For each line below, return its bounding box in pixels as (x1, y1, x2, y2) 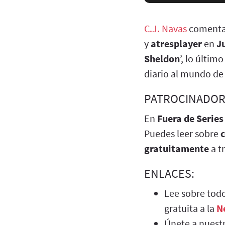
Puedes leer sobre (144, 127, 220, 140)
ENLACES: (144, 165, 194, 181)
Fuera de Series (157, 111, 223, 125)
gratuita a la (164, 201, 214, 214)
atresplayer (151, 37, 202, 50)
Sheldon (144, 52, 180, 65)
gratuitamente (144, 142, 209, 155)
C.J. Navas (144, 22, 187, 35)
